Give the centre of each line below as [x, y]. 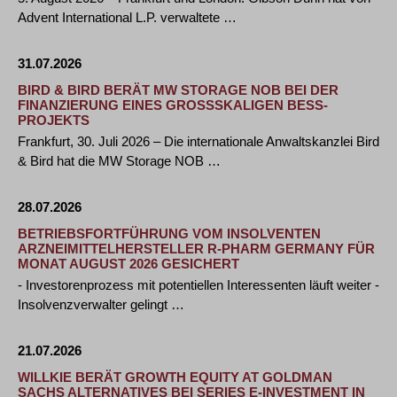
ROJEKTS [49, 120]
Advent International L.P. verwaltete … [127, 17]
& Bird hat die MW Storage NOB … [119, 161]
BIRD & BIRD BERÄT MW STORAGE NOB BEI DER [178, 90]
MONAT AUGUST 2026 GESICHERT [128, 264]
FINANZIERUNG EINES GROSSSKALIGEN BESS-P [173, 105]
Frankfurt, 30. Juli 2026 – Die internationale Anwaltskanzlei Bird [198, 141]
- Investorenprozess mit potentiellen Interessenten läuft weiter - [198, 285]
